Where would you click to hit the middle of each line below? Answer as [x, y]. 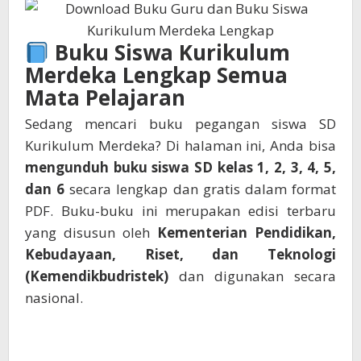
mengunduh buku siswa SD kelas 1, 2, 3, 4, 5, [180, 167]
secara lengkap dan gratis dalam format [201, 189]
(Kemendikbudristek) [97, 276]
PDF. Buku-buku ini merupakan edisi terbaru [180, 211]
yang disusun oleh [91, 232]
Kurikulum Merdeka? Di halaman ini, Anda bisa [180, 145]
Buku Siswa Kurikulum [169, 52]
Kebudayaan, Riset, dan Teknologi [180, 254]
